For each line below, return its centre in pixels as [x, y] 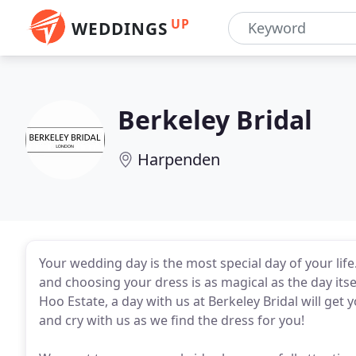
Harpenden [179, 159]
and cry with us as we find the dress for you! [172, 320]
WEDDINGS [120, 29]
